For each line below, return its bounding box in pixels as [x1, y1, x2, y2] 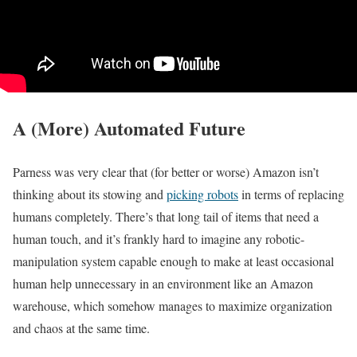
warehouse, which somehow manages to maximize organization [13, 296, 332, 314]
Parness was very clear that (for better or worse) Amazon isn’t [13, 163, 319, 180]
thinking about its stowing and [13, 185, 167, 202]
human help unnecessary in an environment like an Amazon [13, 274, 313, 292]
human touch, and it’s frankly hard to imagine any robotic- [13, 229, 304, 247]
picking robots [167, 185, 238, 202]
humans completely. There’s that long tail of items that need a [13, 207, 319, 225]
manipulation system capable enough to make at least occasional [13, 252, 334, 269]
